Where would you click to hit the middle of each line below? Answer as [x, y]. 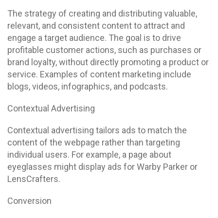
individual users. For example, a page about [89, 154]
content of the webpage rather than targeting [94, 142]
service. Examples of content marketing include [99, 74]
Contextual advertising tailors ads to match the [97, 130]
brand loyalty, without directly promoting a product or [108, 62]
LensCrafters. [34, 179]
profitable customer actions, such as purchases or [104, 50]
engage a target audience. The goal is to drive [94, 38]
